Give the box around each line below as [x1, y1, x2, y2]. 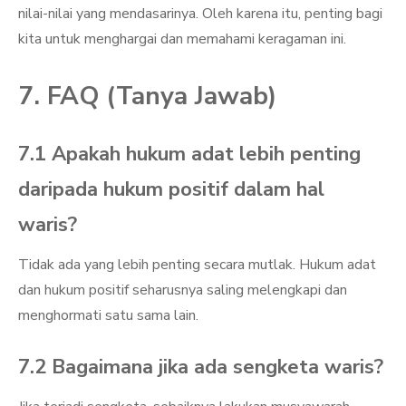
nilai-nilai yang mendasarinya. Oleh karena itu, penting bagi [18, 4, 382, 24]
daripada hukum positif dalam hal [18, 176, 324, 203]
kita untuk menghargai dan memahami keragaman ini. [18, 29, 346, 49]
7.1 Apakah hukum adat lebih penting [18, 140, 361, 168]
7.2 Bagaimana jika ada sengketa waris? [18, 353, 383, 381]
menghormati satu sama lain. [18, 305, 198, 325]
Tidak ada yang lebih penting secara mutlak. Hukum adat [18, 255, 376, 275]
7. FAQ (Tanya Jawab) [18, 79, 276, 113]
